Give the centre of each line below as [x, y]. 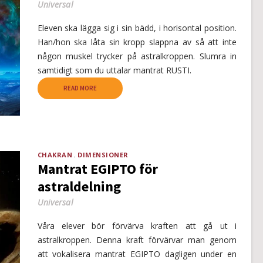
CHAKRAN [55, 155]
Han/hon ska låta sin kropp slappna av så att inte [137, 42]
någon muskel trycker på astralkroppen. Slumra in [137, 56]
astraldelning [79, 187]
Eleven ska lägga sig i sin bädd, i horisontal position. [137, 28]
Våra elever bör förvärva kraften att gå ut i [137, 226]
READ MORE [80, 88]
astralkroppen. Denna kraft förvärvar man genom [137, 240]
